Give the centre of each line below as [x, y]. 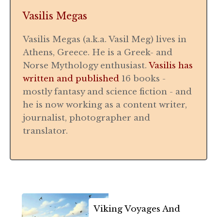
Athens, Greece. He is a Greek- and [98, 53]
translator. [45, 131]
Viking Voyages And [137, 209]
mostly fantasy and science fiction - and [107, 92]
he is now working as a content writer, [105, 105]
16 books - [142, 79]
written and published [71, 79]
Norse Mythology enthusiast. [86, 66]
